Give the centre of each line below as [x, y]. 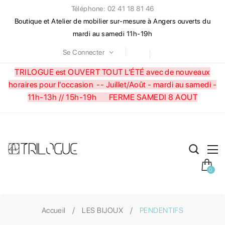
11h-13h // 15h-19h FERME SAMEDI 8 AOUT [113, 97]
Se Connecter [84, 52]
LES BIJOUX [103, 210]
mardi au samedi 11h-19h [113, 34]
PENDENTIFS [161, 210]
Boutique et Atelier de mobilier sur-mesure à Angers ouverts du [113, 21]
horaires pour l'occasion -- [57, 84]
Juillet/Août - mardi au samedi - [161, 84]
